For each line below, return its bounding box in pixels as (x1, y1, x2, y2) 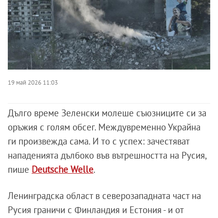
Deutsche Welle (32, 163, 93, 175)
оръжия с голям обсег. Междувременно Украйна (8, 121, 200, 133)
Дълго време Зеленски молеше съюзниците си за (8, 107, 206, 119)
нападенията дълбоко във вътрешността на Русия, (8, 149, 206, 161)
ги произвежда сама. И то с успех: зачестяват (8, 135, 189, 147)
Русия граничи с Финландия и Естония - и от (8, 203, 183, 216)
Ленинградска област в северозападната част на (8, 189, 201, 201)
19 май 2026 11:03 (8, 78, 58, 86)
